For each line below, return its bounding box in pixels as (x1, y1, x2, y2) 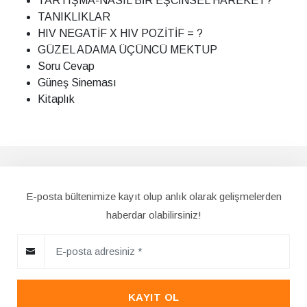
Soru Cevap (38, 60, 95, 72)
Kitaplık (38, 93, 75, 105)
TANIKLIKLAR (38, 10, 110, 23)
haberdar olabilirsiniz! (106, 208, 201, 221)
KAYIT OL (127, 291, 180, 303)
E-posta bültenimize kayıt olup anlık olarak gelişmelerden (25, 190, 282, 202)
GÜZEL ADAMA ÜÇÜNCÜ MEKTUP (38, 43, 217, 56)
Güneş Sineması (38, 76, 116, 88)
